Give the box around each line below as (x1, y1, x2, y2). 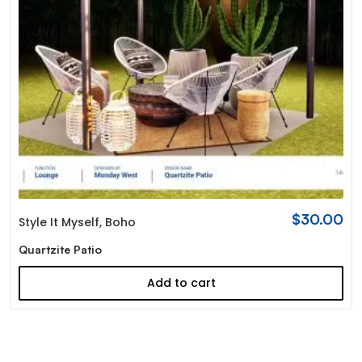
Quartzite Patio (18, 242, 102, 257)
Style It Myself (18, 214, 99, 231)
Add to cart (146, 275, 216, 292)
